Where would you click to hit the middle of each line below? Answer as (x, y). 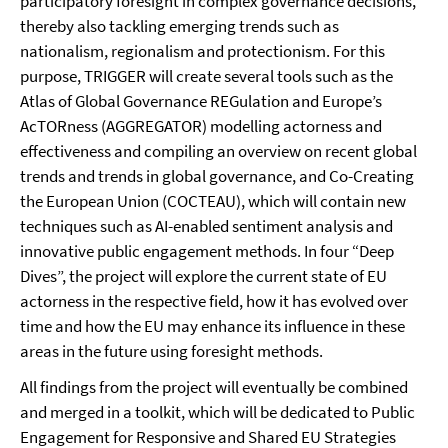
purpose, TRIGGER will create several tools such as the (206, 76)
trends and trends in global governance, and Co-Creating (217, 176)
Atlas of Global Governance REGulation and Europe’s (201, 101)
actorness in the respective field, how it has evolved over (214, 301)
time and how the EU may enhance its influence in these (212, 326)
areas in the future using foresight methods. (171, 351)
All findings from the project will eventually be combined (214, 387)
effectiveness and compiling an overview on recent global (218, 151)
